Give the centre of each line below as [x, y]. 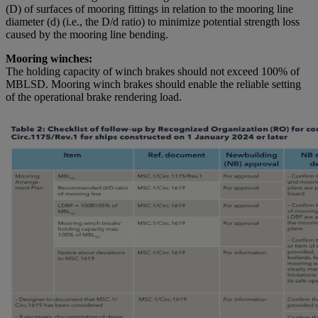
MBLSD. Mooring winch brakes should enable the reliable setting [153, 84]
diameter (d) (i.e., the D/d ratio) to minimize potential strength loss [153, 22]
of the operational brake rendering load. [94, 97]
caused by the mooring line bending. [87, 35]
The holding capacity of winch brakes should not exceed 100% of [153, 72]
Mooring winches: [49, 59]
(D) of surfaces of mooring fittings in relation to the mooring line [149, 9]
